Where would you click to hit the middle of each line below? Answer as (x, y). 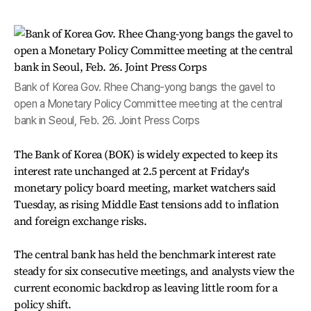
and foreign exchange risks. (81, 221)
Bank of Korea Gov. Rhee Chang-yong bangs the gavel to (145, 87)
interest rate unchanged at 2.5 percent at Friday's (132, 171)
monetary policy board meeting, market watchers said (145, 187)
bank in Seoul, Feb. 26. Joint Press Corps (107, 120)
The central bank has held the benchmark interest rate (145, 254)
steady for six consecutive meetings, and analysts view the (154, 271)
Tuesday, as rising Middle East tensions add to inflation (146, 204)
